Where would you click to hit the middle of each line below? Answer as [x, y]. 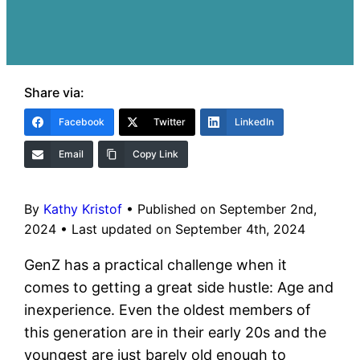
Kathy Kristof [83, 209]
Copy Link [156, 154]
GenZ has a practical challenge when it [156, 265]
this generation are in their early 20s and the [176, 333]
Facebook [82, 122]
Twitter [170, 122]
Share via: [55, 93]
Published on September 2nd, [227, 209]
